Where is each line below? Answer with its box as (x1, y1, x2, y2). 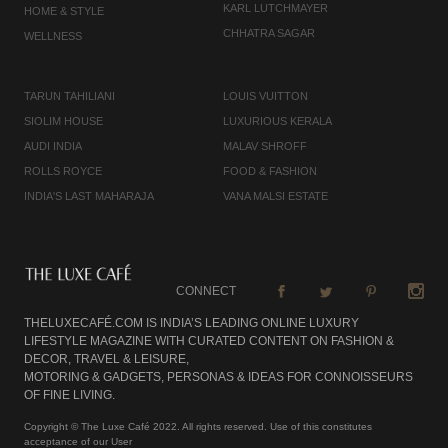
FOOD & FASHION (223, 164, 317, 177)
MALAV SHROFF (223, 139, 307, 152)
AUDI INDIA (24, 139, 82, 152)
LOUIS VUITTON (223, 89, 308, 102)
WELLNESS (24, 29, 82, 42)
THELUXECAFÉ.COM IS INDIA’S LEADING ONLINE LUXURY (24, 316, 359, 331)
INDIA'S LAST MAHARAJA (24, 189, 154, 202)
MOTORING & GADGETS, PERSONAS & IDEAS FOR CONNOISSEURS (24, 370, 413, 385)
